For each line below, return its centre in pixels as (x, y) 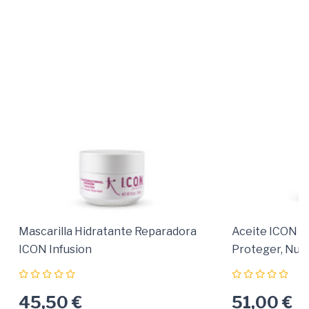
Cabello (252, 267)
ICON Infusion (55, 249)
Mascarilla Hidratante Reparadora (108, 231)
